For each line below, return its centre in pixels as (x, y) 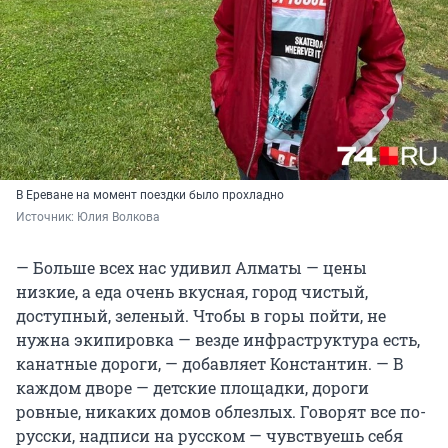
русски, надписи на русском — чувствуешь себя (209, 435)
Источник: (46, 216)
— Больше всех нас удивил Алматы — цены (191, 267)
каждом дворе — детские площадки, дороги (192, 387)
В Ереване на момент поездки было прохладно (150, 194)
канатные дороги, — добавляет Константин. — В (210, 363)
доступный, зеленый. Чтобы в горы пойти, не (201, 315)
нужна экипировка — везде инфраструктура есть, (218, 339)
